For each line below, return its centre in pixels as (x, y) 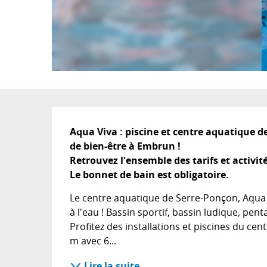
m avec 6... (93, 241)
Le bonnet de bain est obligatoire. (150, 175)
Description (123, 123)
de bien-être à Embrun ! (125, 146)
